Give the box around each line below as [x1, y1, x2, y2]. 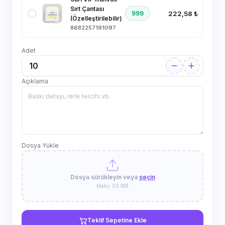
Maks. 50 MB [96, 183, 129, 189]
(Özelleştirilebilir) [70, 15, 122, 22]
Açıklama [22, 77, 48, 85]
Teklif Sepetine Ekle [87, 216, 147, 224]
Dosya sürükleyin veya [70, 173, 139, 181]
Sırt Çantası [70, 5, 104, 13]
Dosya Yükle [22, 142, 59, 149]
